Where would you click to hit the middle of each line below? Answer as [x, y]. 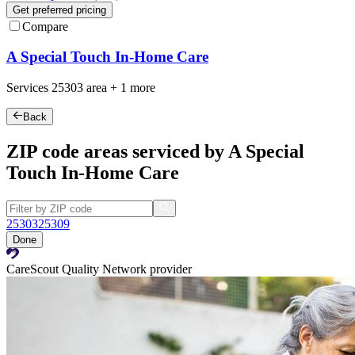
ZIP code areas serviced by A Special [155, 152]
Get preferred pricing [59, 10]
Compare [45, 26]
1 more [138, 87]
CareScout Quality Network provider [99, 269]
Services [29, 87]
